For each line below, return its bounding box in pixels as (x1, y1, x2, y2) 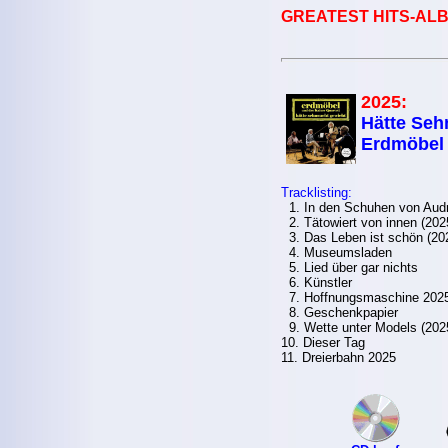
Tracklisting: (280, 185, 352, 200)
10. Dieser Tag (280, 335, 365, 350)
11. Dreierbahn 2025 (280, 350, 396, 365)
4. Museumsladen (280, 245, 392, 260)
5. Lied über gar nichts (280, 260, 418, 275)
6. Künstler (280, 275, 352, 290)
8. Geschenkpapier (280, 305, 398, 320)
